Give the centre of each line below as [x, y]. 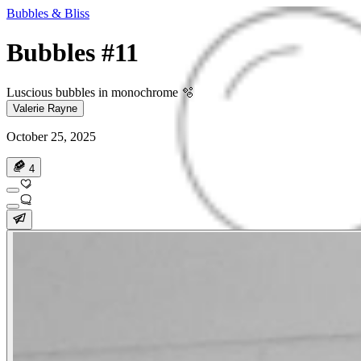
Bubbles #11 [73, 53]
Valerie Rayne [45, 108]
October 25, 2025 [51, 136]
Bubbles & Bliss [48, 13]
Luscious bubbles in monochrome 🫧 [100, 92]
